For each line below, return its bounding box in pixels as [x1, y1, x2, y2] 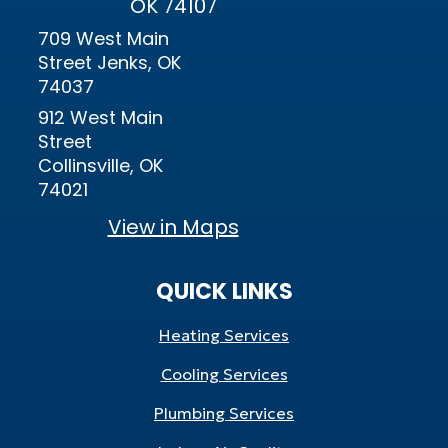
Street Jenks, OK [38, 50, 181, 75]
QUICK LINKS [155, 276, 293, 307]
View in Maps [107, 213, 239, 241]
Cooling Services [160, 364, 288, 384]
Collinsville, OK [38, 153, 163, 178]
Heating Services [159, 325, 289, 345]
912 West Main [38, 105, 163, 130]
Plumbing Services [154, 403, 294, 423]
